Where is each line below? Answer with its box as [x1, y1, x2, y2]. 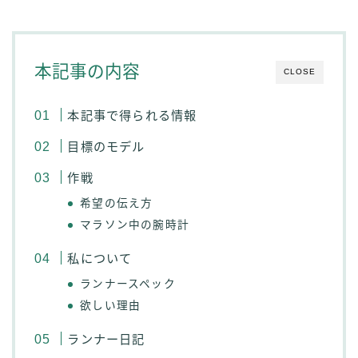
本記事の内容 [34, 62, 140, 82]
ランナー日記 [67, 332, 145, 347]
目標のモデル [67, 140, 145, 154]
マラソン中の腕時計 [80, 219, 190, 232]
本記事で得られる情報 [67, 109, 197, 123]
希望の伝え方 [80, 197, 153, 210]
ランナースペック [80, 278, 176, 291]
